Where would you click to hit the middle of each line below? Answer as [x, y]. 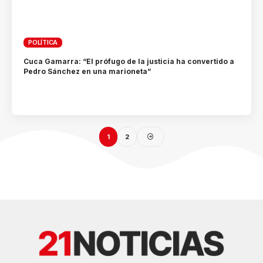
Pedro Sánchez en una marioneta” [87, 72]
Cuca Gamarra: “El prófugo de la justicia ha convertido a [129, 62]
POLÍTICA [43, 42]
